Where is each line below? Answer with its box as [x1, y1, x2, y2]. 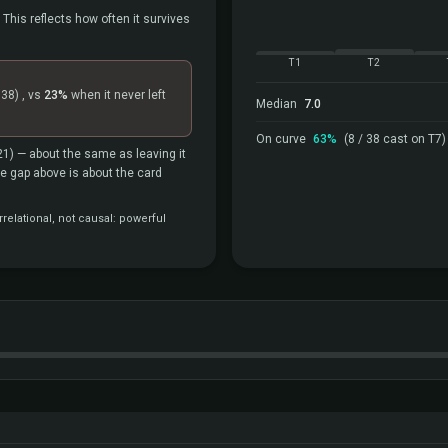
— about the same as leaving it [14, 147, 186, 161]
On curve [256, 132, 309, 146]
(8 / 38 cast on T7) [344, 132, 446, 146]
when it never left [68, 88, 166, 102]
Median [256, 97, 300, 111]
